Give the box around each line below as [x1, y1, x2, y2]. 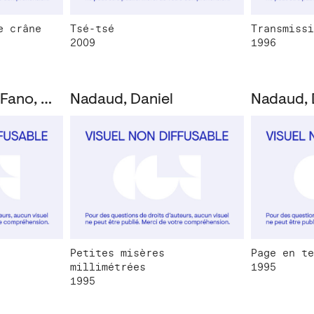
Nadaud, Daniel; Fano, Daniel [41, 93, 53, 109]
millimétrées [70, 260, 146, 273]
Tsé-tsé [70, 22, 115, 36]
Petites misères [70, 246, 165, 259]
